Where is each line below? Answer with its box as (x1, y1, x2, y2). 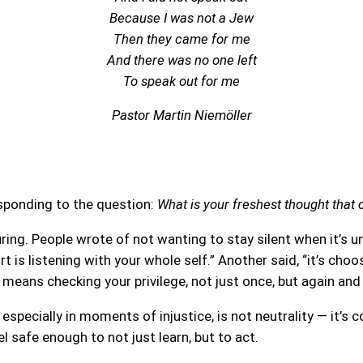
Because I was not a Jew (109, 9, 254, 26)
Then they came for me (113, 30, 250, 47)
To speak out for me (123, 72, 240, 89)
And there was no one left (106, 51, 257, 68)
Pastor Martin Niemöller (111, 107, 252, 124)
